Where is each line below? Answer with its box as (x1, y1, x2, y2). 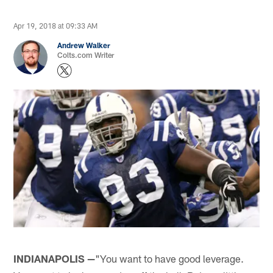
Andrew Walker (57, 41, 111, 50)
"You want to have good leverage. (95, 252, 244, 264)
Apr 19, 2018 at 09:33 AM (13, 21, 98, 30)
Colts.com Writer (57, 51, 115, 60)
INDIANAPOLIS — (13, 252, 96, 264)
